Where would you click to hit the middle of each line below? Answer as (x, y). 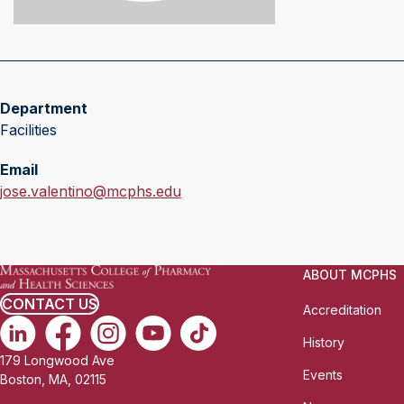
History (324, 342)
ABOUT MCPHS (350, 275)
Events (323, 375)
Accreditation (342, 310)
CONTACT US (50, 304)
